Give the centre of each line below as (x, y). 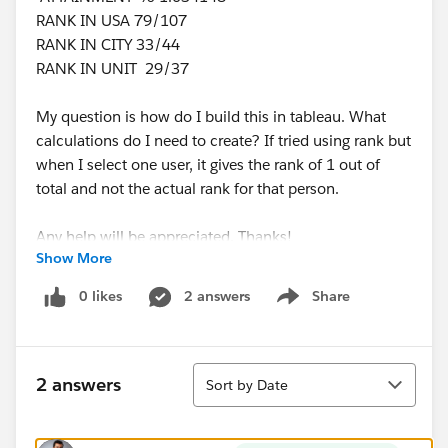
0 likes (100, 296)
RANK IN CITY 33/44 (108, 44)
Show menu (310, 306)
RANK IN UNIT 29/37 (112, 68)
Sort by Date (247, 384)
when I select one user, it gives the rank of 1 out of (208, 164)
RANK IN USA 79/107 (111, 20)
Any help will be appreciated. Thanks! (164, 236)
